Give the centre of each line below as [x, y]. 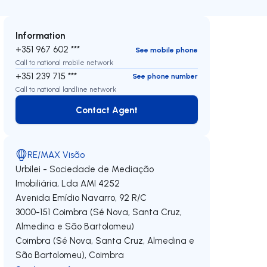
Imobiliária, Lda [47, 183]
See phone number [165, 76]
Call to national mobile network [65, 62]
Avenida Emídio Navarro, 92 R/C [81, 198]
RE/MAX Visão [56, 155]
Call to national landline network [66, 89]
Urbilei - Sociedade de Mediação [85, 169]
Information [41, 35]
